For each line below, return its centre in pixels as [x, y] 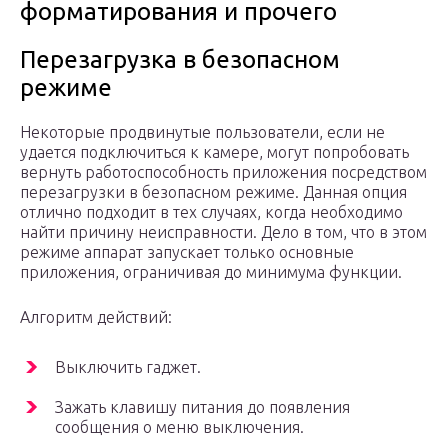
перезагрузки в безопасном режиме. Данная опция [213, 192]
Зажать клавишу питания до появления [202, 407]
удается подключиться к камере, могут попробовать [214, 152]
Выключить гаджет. [128, 367]
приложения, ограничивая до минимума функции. [211, 272]
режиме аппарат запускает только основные [187, 252]
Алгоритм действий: [96, 317]
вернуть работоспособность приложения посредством [223, 172]
